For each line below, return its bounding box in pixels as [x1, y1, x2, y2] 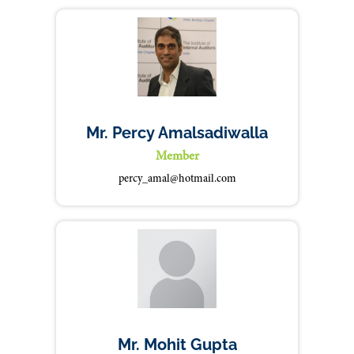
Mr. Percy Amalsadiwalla [86, 123, 268, 142]
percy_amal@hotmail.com [118, 174, 236, 185]
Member [155, 150, 199, 163]
